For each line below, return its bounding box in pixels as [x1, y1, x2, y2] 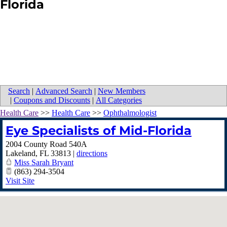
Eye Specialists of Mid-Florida [6, 123, 192, 138]
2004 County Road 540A [6, 140, 87, 149]
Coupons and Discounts [14, 96, 90, 105]
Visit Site [6, 176, 34, 185]
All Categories [96, 96, 142, 105]
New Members [98, 87, 145, 96]
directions [77, 149, 107, 158]
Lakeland [6, 149, 35, 158]
